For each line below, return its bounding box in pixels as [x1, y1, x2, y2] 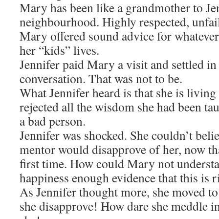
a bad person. [20, 112, 86, 129]
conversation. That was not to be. [20, 70, 182, 87]
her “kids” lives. [20, 42, 99, 58]
